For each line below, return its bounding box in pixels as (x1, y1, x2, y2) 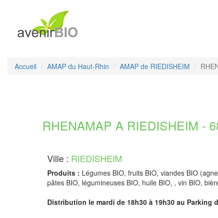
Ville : (47, 152, 71, 164)
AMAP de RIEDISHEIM (120, 61, 190, 71)
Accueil (15, 61, 36, 71)
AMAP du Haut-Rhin (47, 61, 109, 71)
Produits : (47, 168, 80, 178)
